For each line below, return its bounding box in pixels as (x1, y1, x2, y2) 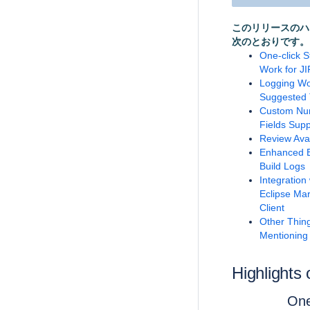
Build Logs (259, 161, 305, 172)
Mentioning (259, 230, 308, 241)
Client (259, 202, 284, 214)
